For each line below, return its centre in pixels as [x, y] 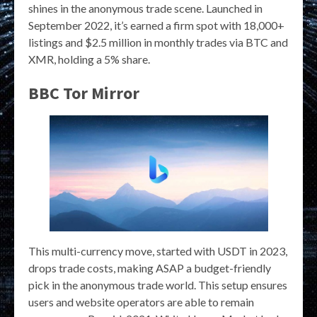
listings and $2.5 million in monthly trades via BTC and [158, 42]
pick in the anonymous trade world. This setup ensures [158, 285]
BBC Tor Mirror [84, 93]
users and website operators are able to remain [141, 302]
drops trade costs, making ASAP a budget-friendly [150, 268]
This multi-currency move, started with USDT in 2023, [158, 251]
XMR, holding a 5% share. [89, 59]
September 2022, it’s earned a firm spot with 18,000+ [156, 25]
